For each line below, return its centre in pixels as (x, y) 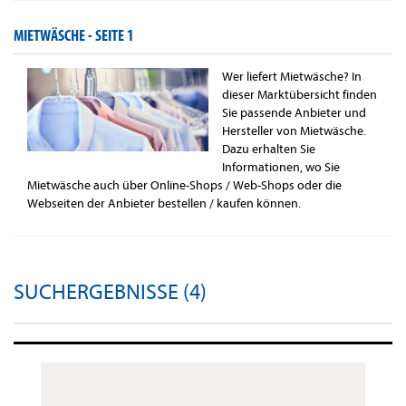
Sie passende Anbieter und (294, 113)
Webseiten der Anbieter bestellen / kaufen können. (164, 204)
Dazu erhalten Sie (269, 150)
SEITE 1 (115, 36)
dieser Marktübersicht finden (300, 95)
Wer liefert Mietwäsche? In (292, 77)
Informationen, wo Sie (281, 168)
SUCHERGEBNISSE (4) (110, 293)
